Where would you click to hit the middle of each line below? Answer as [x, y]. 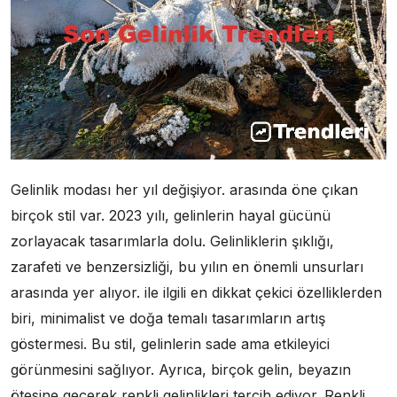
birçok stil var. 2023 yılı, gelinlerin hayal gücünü [171, 215]
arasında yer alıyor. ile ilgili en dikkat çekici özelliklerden [196, 292]
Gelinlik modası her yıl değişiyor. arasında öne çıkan [184, 189]
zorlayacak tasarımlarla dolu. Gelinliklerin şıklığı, [172, 241]
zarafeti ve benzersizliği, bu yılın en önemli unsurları [187, 266]
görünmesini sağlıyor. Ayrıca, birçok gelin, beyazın [181, 369]
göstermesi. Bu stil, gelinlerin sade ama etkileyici [170, 343]
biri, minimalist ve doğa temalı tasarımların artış [168, 318]
